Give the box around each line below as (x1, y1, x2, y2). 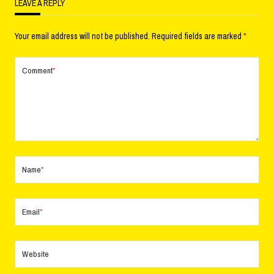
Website (22, 248, 49, 259)
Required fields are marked (152, 30, 243, 42)
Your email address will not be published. (15, 30, 150, 42)
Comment (22, 64, 53, 76)
